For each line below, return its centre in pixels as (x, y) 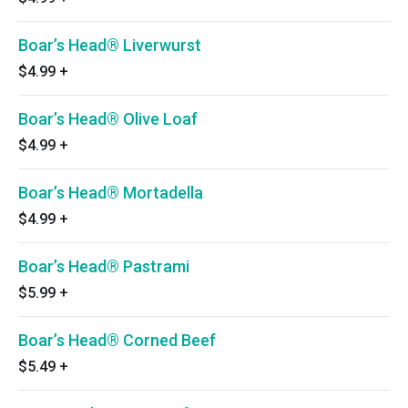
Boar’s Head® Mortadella (111, 193)
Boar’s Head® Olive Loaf (108, 119)
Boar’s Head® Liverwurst (110, 45)
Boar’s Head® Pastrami (104, 266)
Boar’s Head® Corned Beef (117, 340)
